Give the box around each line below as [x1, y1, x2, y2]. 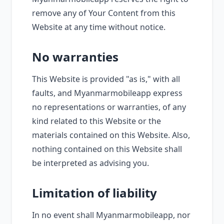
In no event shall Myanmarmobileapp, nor [32, 209, 190, 220]
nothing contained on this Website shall [32, 143, 182, 154]
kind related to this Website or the [32, 115, 161, 126]
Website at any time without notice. [32, 21, 165, 32]
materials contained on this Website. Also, [32, 129, 190, 140]
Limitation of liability [32, 184, 157, 201]
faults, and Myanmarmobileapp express [32, 87, 182, 98]
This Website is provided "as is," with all [32, 73, 180, 84]
